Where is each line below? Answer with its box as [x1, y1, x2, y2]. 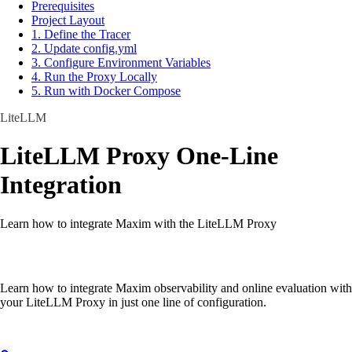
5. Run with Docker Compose [31, 84, 181, 98]
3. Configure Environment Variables [31, 56, 211, 70]
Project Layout [31, 13, 104, 27]
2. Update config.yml [31, 42, 137, 56]
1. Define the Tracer [31, 27, 130, 42]
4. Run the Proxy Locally [31, 70, 157, 84]
